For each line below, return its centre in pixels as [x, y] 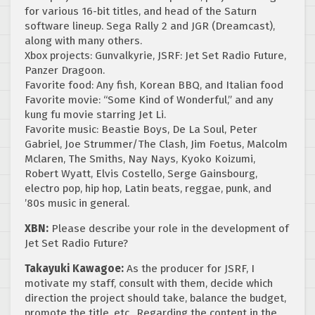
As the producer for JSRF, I [189, 268]
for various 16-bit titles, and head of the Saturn [141, 11]
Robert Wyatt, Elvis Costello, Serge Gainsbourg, [141, 173]
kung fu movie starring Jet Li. [95, 114]
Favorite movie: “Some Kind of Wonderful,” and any [149, 99]
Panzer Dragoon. [65, 70]
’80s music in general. [77, 203]
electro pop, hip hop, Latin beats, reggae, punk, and [148, 188]
